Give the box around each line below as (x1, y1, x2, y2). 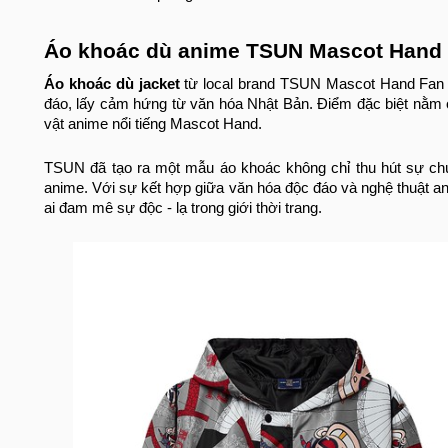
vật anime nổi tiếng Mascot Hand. (44, 116, 262, 133)
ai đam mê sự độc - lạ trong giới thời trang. (44, 200, 326, 217)
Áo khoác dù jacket (44, 76, 180, 93)
